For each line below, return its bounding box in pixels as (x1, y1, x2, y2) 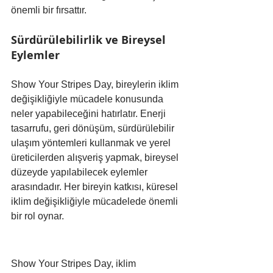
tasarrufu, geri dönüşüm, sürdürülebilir (11, 122, 177, 133)
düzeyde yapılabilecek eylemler (11, 166, 150, 177)
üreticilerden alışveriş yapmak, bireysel (11, 152, 181, 163)
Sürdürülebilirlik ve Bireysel (11, 32, 169, 48)
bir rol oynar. (11, 210, 64, 221)
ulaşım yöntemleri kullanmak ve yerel (11, 137, 173, 148)
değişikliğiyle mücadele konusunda (11, 93, 166, 104)
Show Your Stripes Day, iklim (11, 258, 138, 269)
